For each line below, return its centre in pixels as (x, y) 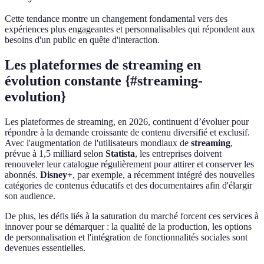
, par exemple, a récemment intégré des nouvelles (164, 175)
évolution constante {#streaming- (104, 81)
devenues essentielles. (45, 248)
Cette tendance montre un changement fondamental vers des (116, 19)
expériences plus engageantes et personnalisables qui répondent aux (130, 29)
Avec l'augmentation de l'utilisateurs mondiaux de (98, 143)
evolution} (35, 97)
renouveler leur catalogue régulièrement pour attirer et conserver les (129, 164)
